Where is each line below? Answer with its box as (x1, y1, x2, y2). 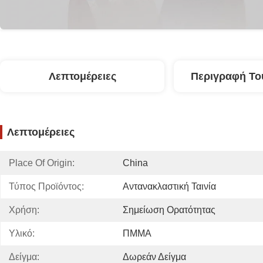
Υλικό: (9, 228, 35, 238)
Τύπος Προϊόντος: (9, 181, 84, 191)
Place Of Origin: (9, 158, 75, 168)
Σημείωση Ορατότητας (123, 205, 215, 215)
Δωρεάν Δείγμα (123, 252, 186, 262)
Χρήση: (9, 205, 39, 215)
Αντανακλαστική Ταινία (123, 181, 216, 191)
